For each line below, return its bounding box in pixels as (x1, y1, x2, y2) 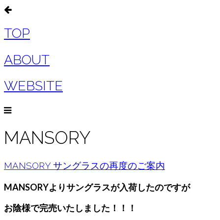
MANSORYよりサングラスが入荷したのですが (4, 181, 190, 192)
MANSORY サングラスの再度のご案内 (4, 160, 165, 171)
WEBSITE (4, 78, 63, 94)
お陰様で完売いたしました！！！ (4, 202, 137, 213)
